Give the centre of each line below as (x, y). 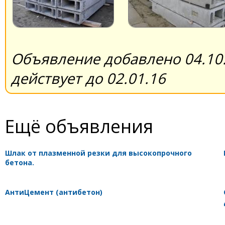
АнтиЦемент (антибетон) (54, 192)
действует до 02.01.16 (88, 78)
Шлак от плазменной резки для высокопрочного (98, 153)
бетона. (20, 162)
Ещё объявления (79, 126)
